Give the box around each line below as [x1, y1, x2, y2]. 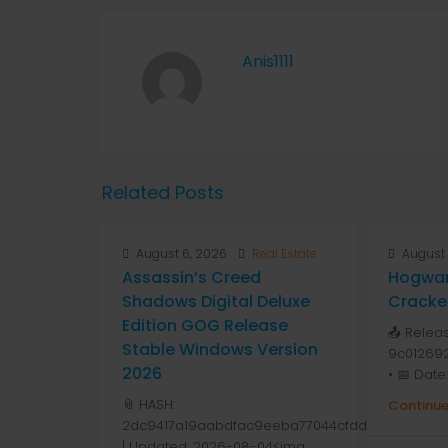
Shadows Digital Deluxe [122, 290, 310, 313]
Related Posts [102, 180, 224, 205]
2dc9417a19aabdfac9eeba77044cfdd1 [122, 416, 371, 435]
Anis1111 [242, 50, 294, 73]
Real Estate [252, 245, 317, 262]
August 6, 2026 [133, 245, 227, 262]
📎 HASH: [122, 395, 175, 414]
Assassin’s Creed [122, 266, 261, 289]
